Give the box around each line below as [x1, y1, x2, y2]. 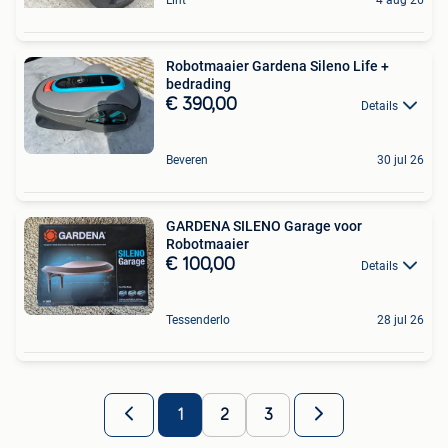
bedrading [166, 75, 231, 92]
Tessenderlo [166, 313, 230, 328]
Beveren [166, 152, 208, 167]
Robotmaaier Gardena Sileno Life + [166, 57, 389, 74]
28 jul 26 [377, 313, 424, 328]
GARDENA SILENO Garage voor [166, 217, 362, 234]
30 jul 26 [377, 152, 424, 167]
